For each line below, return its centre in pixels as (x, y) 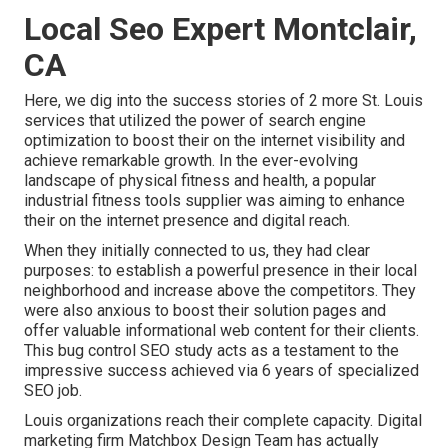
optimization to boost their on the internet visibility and (214, 141)
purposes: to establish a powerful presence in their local (220, 271)
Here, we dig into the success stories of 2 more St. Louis (223, 101)
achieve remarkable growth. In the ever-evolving (191, 161)
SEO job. (53, 391)
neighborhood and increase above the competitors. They (220, 291)
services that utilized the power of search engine (195, 121)
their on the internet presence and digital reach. (187, 221)
